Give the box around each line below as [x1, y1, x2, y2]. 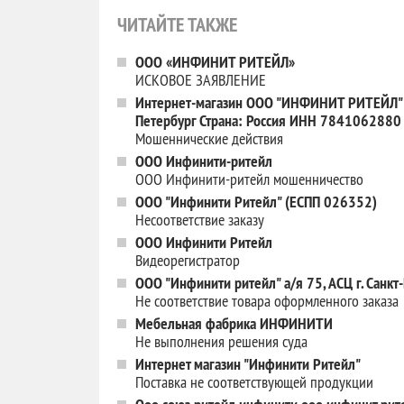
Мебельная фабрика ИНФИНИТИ [135, 313, 333, 334]
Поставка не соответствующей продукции [135, 372, 373, 392]
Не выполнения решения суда [135, 331, 308, 352]
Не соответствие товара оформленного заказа [135, 290, 399, 311]
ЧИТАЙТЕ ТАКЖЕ [117, 12, 237, 37]
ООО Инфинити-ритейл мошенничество [135, 169, 363, 189]
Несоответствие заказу [135, 209, 264, 230]
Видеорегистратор [135, 250, 240, 271]
